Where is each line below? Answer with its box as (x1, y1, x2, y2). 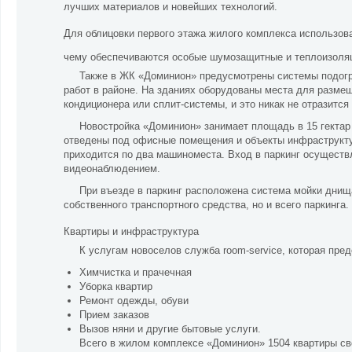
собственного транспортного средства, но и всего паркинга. (64, 199, 349, 211)
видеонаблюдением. (64, 163, 160, 174)
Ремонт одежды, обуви (79, 295, 189, 306)
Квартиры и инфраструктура (64, 225, 202, 237)
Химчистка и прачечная (79, 266, 192, 278)
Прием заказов (79, 309, 149, 321)
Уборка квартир (79, 280, 152, 292)
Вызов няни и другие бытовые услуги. (79, 323, 261, 335)
